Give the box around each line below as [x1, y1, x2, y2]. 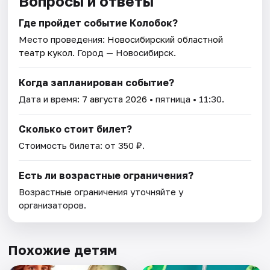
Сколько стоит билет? [19, 122, 133, 135]
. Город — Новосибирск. [72, 46, 177, 58]
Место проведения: [19, 33, 108, 45]
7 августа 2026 [82, 93, 148, 104]
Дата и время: [19, 93, 83, 104]
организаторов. [19, 199, 87, 210]
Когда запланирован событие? [19, 76, 175, 89]
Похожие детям [8, 241, 118, 258]
